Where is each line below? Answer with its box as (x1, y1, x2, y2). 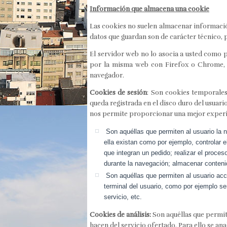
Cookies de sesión (90, 88, 147, 97)
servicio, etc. (104, 193, 142, 201)
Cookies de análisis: (90, 210, 151, 219)
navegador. (90, 71, 124, 80)
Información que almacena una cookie (90, 5, 209, 13)
